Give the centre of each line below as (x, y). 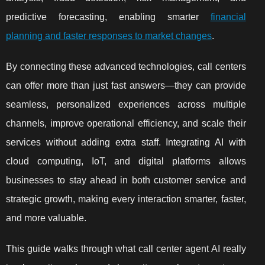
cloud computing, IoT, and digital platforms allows (126, 161)
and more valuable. (46, 218)
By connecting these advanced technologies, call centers (126, 67)
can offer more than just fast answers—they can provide (126, 86)
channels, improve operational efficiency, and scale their (126, 124)
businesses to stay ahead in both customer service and (126, 180)
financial (228, 17)
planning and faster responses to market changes (109, 36)
